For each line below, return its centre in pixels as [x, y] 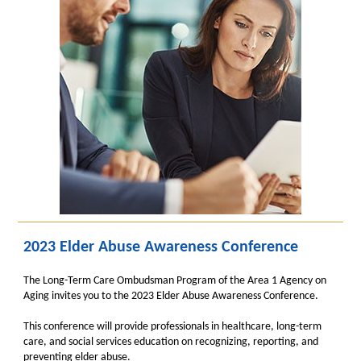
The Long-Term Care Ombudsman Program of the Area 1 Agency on [175, 281]
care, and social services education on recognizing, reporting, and [171, 342]
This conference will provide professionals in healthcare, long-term [172, 327]
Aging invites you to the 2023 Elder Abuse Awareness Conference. [171, 296]
